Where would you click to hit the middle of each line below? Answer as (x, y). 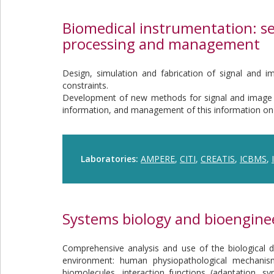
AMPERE (158, 159)
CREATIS (218, 159)
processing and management (161, 44)
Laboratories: (111, 159)
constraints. (85, 85)
